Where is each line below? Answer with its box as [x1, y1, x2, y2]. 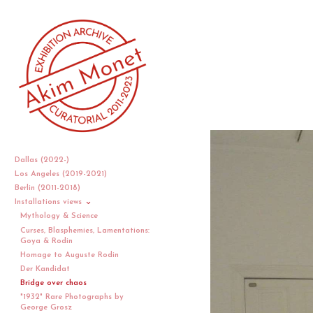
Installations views [14, 198, 85, 207]
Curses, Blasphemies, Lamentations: [20, 226, 150, 235]
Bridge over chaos [20, 279, 87, 288]
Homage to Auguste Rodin [20, 251, 119, 259]
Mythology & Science [20, 212, 98, 221]
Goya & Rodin [20, 237, 73, 245]
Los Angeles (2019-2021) [14, 170, 110, 178]
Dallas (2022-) [14, 156, 72, 164]
